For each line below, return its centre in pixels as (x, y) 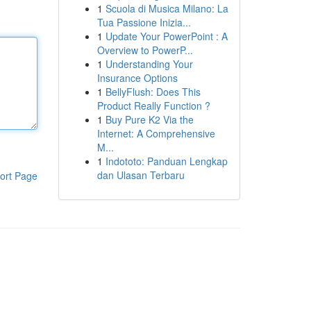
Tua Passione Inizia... (144, 22)
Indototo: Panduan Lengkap (166, 161)
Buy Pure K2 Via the (149, 119)
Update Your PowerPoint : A (166, 36)
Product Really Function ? (153, 106)
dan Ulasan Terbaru (141, 175)
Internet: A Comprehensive (156, 133)
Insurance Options (137, 78)
